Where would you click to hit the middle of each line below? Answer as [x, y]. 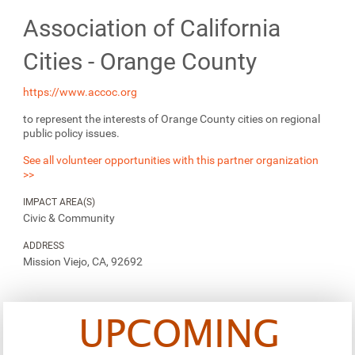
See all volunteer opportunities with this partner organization [171, 160]
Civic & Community [69, 218]
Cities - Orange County [140, 62]
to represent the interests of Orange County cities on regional [172, 119]
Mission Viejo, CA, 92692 [83, 262]
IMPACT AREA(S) [59, 202]
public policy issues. [72, 134]
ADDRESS [44, 246]
